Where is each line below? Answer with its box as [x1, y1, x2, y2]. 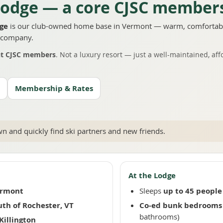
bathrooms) [139, 212, 179, 222]
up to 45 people [163, 186, 222, 196]
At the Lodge [128, 170, 176, 181]
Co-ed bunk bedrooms [139, 200, 222, 211]
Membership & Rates [15, 83, 93, 94]
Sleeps [139, 186, 163, 196]
